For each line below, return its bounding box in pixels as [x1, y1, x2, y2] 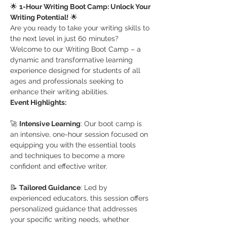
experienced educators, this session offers [10, 194, 150, 203]
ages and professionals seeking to [10, 77, 125, 86]
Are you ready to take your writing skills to [10, 24, 152, 32]
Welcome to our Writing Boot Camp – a [10, 45, 143, 54]
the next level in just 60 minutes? [10, 34, 121, 43]
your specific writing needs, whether [10, 215, 131, 224]
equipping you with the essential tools [10, 141, 138, 149]
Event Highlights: [10, 98, 66, 107]
